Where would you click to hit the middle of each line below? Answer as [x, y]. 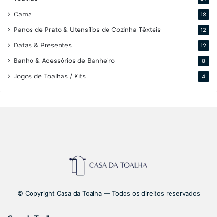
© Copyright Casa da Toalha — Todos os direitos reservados [108, 194]
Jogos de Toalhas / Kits [50, 76]
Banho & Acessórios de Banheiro [64, 60]
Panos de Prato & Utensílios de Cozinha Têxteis [87, 29]
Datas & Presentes [43, 45]
